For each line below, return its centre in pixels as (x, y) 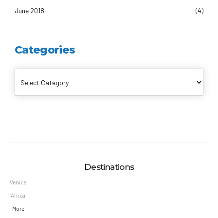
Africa (18, 196)
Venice (18, 182)
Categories (45, 49)
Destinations (109, 167)
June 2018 (29, 11)
